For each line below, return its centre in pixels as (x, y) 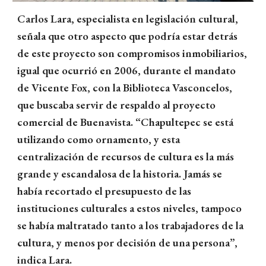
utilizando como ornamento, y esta (99, 139)
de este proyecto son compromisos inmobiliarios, (132, 53)
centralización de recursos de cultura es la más (126, 156)
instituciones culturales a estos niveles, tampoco (130, 208)
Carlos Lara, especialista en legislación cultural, (128, 19)
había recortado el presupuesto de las (104, 191)
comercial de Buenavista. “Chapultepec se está (126, 122)
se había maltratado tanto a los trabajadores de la (131, 225)
